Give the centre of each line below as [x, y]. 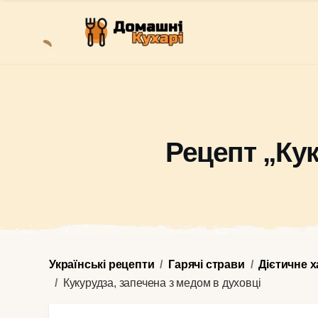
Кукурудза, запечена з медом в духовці [162, 283]
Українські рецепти [102, 264]
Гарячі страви [207, 264]
